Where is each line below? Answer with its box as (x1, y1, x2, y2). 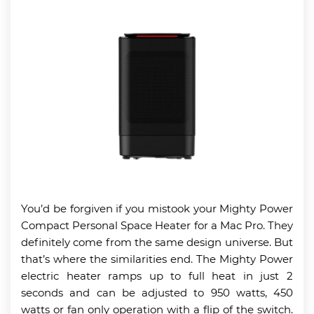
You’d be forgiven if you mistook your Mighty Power (21, 201, 293, 215)
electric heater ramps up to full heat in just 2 (21, 268, 293, 282)
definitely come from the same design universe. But (21, 235, 293, 249)
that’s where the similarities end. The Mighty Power (21, 252, 293, 266)
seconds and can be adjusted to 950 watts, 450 (21, 285, 293, 299)
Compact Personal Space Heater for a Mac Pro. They (21, 218, 293, 232)
